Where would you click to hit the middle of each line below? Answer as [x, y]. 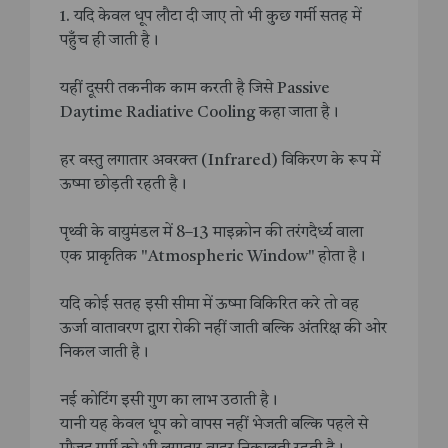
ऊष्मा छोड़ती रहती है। [123, 185]
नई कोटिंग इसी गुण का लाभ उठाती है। [168, 401]
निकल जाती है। [104, 353]
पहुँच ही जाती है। [109, 41]
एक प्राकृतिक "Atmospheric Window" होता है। [212, 257]
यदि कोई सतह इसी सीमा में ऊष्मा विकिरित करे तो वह [209, 305]
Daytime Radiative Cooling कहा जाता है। [199, 113]
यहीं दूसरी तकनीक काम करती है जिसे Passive [195, 89]
